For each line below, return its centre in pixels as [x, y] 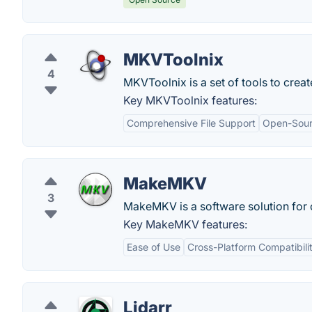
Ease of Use [154, 247]
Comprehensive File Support [191, 123]
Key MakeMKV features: [185, 224]
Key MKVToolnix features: [190, 100]
